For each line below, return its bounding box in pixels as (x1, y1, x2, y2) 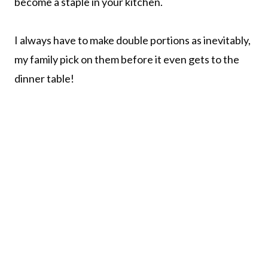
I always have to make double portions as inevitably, (14, 33, 251, 47)
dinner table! (14, 71, 74, 85)
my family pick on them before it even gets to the (14, 52, 239, 66)
